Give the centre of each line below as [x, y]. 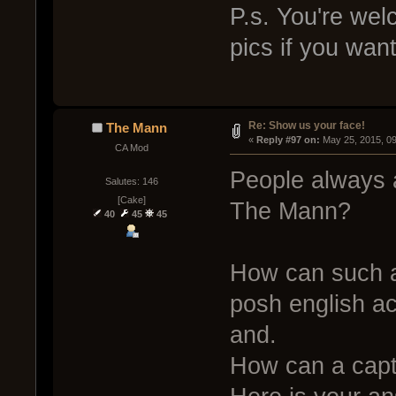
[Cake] [131, 200]
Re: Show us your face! [306, 126]
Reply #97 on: [288, 140]
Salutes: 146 [131, 181]
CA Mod [131, 148]
